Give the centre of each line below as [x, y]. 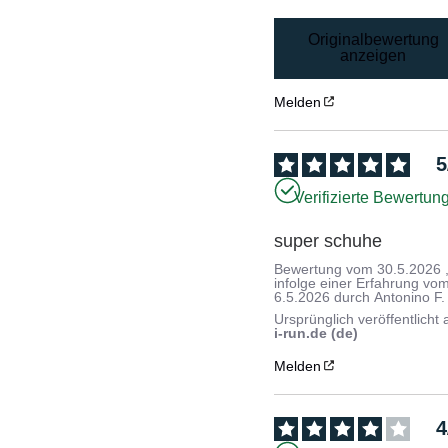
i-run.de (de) [316, 332]
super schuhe [328, 240]
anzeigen [373, 56]
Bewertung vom [326, 268]
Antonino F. [410, 296]
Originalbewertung [373, 40]
